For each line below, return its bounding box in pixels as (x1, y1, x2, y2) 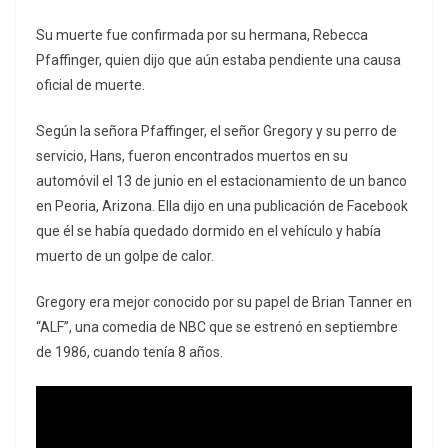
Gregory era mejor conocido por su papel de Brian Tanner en (36, 294, 412, 311)
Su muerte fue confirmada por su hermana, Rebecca (36, 27, 368, 44)
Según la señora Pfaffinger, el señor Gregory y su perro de (36, 123, 397, 140)
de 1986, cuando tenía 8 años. (36, 344, 223, 361)
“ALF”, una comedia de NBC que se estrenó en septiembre (36, 319, 398, 336)
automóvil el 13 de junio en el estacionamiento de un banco (36, 173, 407, 190)
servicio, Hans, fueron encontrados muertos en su (36, 148, 348, 165)
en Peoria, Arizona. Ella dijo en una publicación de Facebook (36, 198, 408, 215)
